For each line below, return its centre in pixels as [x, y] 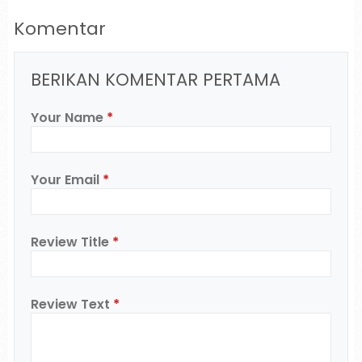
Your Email [66, 180]
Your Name [68, 118]
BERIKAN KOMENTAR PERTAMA [155, 80]
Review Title [71, 242]
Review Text [72, 305]
